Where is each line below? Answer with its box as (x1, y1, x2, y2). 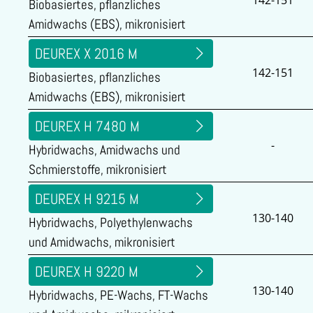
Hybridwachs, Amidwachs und (29, 142, 180, 159)
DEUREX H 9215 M (35, 189, 139, 208)
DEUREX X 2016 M (35, 44, 138, 63)
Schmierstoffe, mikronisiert (29, 161, 167, 178)
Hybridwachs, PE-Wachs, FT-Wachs (29, 287, 208, 304)
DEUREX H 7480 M (35, 117, 140, 136)
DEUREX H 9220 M (35, 262, 138, 281)
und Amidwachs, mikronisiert (29, 234, 175, 251)
